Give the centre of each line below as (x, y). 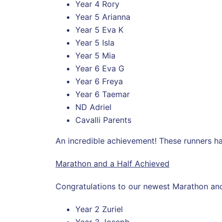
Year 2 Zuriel (99, 209)
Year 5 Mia (95, 55)
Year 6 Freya (99, 81)
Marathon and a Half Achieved (112, 163)
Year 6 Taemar (103, 94)
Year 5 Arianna (103, 17)
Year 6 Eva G (100, 68)
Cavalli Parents (103, 120)
